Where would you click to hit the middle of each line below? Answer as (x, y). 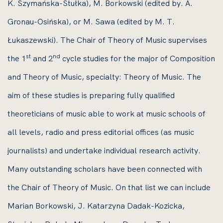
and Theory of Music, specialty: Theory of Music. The (104, 77)
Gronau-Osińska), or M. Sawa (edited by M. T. (91, 21)
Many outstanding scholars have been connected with (105, 169)
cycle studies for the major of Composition (138, 58)
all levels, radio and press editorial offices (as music (101, 132)
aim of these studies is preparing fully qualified (91, 95)
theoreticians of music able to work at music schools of (107, 113)
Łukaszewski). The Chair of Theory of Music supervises (107, 40)
